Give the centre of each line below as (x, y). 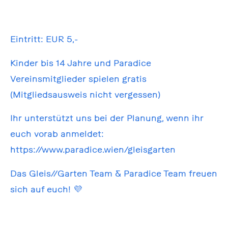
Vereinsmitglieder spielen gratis (78, 78)
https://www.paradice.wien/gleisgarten (93, 150)
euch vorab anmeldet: (57, 134)
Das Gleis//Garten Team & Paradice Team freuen (113, 174)
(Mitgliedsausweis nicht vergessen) (85, 94)
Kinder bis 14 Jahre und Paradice (80, 63)
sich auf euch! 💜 (46, 189)
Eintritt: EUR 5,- (44, 39)
